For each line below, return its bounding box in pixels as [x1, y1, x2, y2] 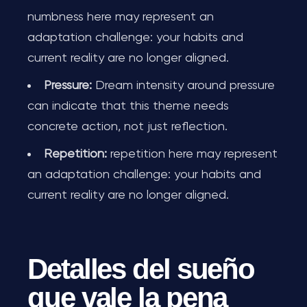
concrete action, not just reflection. [27, 121, 228, 133]
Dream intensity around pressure [92, 79, 275, 92]
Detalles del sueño [27, 253, 255, 285]
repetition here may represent [107, 148, 278, 160]
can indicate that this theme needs [27, 100, 229, 112]
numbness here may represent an [27, 11, 214, 23]
